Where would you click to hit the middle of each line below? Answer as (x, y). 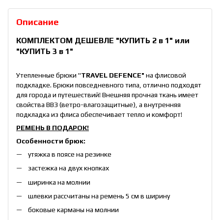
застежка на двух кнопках (69, 168)
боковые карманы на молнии (73, 210)
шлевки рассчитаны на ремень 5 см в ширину (99, 196)
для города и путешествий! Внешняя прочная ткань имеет (107, 95)
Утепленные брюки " (49, 75)
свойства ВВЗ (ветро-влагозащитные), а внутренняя (98, 104)
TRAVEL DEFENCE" (113, 75)
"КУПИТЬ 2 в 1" (144, 40)
